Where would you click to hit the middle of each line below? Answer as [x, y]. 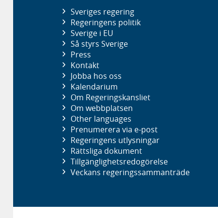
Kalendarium [94, 86]
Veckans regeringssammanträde [130, 172]
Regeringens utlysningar [115, 140]
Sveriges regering [102, 11]
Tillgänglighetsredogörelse [119, 161]
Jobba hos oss [96, 76]
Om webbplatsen [101, 108]
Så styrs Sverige [99, 44]
